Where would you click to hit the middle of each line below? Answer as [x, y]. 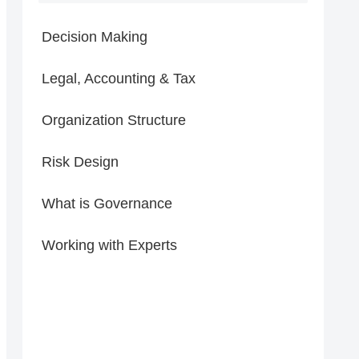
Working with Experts [109, 246]
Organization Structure [114, 121]
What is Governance [107, 204]
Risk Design [80, 162]
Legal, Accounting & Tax [119, 79]
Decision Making [95, 37]
